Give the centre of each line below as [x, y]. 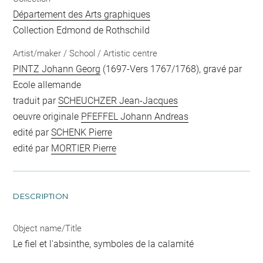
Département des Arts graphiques [82, 14]
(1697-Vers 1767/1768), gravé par [171, 69]
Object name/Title [48, 229]
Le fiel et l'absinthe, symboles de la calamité [104, 244]
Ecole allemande [47, 85]
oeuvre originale [47, 117]
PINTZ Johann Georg [57, 69]
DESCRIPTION [41, 196]
